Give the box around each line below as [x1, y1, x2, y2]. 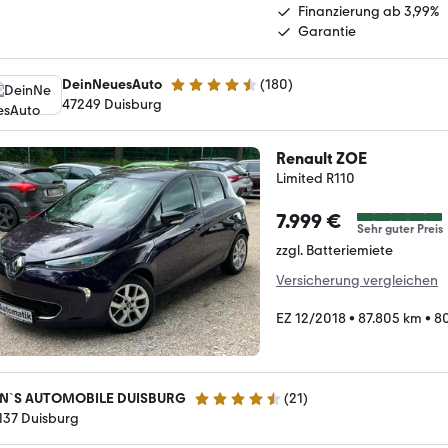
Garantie [298, 23, 356, 40]
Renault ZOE [276, 149, 367, 168]
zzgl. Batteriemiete [276, 242, 393, 259]
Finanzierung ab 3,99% [298, 3, 439, 20]
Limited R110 [276, 170, 355, 187]
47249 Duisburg [62, 96, 162, 113]
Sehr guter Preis [357, 222, 443, 236]
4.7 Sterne [169, 84, 232, 102]
